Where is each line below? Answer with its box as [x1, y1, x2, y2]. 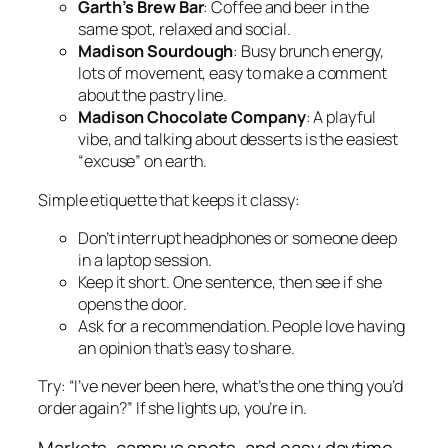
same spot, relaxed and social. [78, 18, 291, 41]
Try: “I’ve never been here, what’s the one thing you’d [38, 375, 403, 398]
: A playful [305, 106, 376, 129]
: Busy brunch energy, [233, 40, 385, 63]
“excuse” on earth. [78, 150, 208, 173]
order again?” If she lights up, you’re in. [38, 397, 307, 420]
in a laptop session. [78, 248, 212, 271]
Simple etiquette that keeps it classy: [38, 188, 301, 211]
